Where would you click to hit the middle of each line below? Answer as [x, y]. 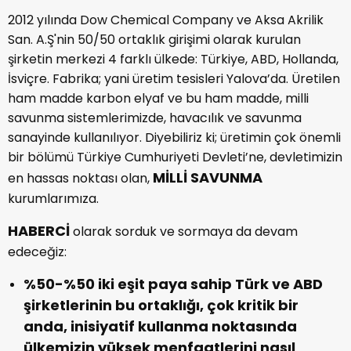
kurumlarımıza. [53, 199]
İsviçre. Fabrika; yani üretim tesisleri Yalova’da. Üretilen [174, 79]
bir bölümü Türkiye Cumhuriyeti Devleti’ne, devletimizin [175, 157]
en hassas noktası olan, [80, 179]
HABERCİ [39, 231]
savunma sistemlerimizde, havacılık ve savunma [155, 118]
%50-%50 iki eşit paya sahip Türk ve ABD [173, 284]
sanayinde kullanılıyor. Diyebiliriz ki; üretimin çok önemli [174, 138]
